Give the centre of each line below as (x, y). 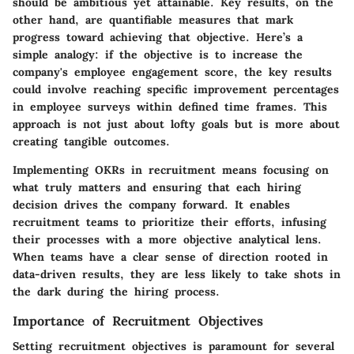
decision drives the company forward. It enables (151, 204)
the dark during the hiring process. (116, 291)
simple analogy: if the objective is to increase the (158, 54)
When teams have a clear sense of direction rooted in (170, 256)
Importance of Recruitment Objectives (138, 320)
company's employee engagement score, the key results (172, 72)
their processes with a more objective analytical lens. (167, 239)
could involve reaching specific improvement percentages (176, 89)
